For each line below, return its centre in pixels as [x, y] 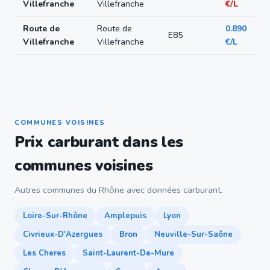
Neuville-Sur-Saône [193, 234]
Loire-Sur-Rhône [55, 216]
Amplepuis [125, 216]
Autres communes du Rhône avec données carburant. [118, 190]
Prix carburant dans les [99, 142]
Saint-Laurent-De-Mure [128, 253]
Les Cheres [44, 253]
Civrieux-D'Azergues [63, 234]
